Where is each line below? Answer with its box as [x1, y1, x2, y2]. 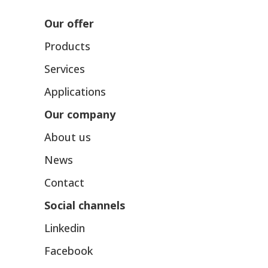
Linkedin [44, 221, 85, 236]
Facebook [44, 243, 93, 258]
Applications [44, 84, 106, 99]
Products [44, 39, 90, 54]
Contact [44, 175, 84, 190]
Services [44, 62, 85, 77]
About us [44, 130, 91, 145]
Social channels [44, 198, 125, 213]
